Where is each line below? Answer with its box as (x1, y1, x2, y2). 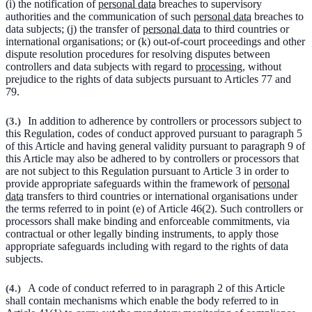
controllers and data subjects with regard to (6, 60, 196, 72)
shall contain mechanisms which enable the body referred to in (6, 294, 279, 306)
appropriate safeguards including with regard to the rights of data (6, 240, 288, 252)
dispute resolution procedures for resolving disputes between (6, 47, 270, 60)
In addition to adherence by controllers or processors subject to (28, 114, 302, 127)
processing (196, 60, 242, 72)
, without (242, 60, 281, 72)
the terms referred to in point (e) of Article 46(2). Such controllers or (6, 202, 303, 214)
